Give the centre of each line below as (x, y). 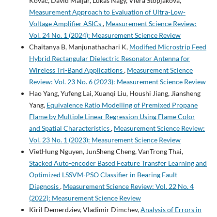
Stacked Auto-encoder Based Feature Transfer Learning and (118, 163)
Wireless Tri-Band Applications (76, 70)
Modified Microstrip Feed (168, 47)
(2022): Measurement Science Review (85, 198)
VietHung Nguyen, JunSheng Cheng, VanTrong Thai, (106, 152)
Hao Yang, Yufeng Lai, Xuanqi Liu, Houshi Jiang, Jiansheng (115, 93)
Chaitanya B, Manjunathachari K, (79, 47)
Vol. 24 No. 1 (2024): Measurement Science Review (105, 35)
